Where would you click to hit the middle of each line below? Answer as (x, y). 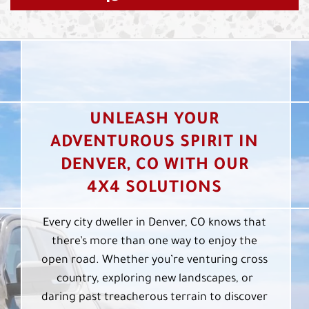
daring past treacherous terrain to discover (154, 298)
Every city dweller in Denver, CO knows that (154, 223)
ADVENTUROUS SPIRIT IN (154, 143)
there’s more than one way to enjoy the (154, 242)
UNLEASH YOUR (154, 120)
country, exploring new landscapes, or (154, 279)
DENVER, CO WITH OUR (154, 166)
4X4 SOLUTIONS (154, 189)
